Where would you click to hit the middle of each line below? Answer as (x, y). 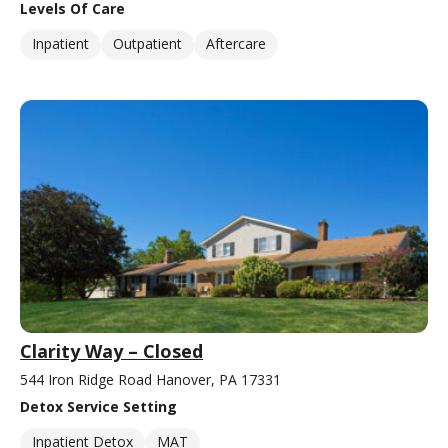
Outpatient (147, 44)
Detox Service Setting (98, 407)
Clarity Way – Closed (111, 351)
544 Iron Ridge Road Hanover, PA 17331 (150, 380)
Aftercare (236, 44)
